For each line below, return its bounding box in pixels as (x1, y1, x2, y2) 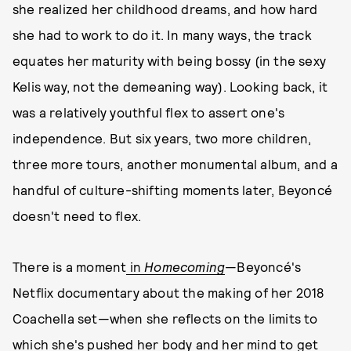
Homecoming (144, 259, 226, 274)
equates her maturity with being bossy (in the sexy (13, 52, 327, 68)
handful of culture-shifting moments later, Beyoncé (13, 182, 333, 197)
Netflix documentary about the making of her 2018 (13, 284, 324, 300)
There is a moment (13, 259, 127, 274)
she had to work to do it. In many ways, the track (13, 27, 312, 42)
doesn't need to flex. (13, 208, 142, 223)
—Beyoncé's (225, 259, 302, 274)
